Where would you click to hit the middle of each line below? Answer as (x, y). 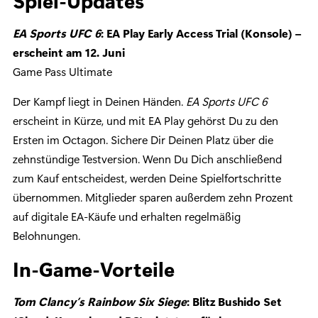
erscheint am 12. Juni (69, 53)
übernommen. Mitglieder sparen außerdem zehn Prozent (153, 197)
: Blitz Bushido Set (234, 302)
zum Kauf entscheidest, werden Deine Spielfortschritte (147, 178)
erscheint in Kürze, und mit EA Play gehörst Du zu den (146, 121)
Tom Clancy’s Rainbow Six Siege (100, 302)
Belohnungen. (46, 236)
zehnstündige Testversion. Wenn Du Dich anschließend (147, 159)
